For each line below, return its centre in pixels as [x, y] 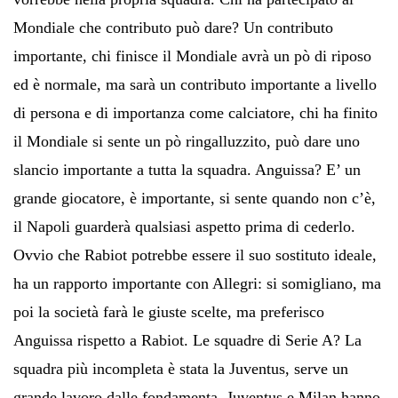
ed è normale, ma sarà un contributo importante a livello [195, 84]
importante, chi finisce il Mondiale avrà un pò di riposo [192, 56]
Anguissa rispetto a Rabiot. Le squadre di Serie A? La [187, 340]
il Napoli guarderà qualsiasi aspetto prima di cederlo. [184, 226]
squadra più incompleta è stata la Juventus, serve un [181, 368]
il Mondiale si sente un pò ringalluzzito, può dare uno [187, 141]
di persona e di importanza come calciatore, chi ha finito [195, 112]
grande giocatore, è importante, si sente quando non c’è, [195, 198]
